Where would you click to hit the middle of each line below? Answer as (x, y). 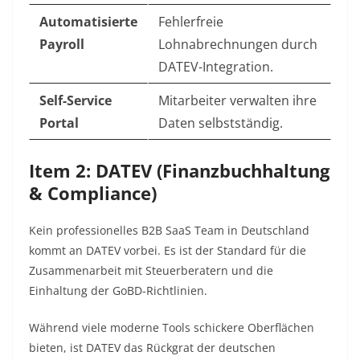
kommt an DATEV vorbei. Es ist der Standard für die (168, 251)
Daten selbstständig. (221, 123)
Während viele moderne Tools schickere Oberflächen (172, 328)
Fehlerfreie (191, 22)
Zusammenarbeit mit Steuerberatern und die (151, 271)
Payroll (62, 45)
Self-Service (76, 101)
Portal (59, 123)
